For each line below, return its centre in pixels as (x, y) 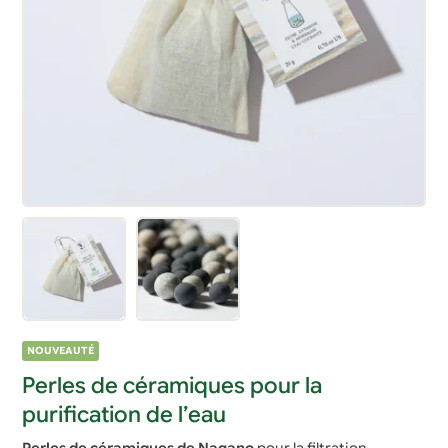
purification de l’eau (124, 414)
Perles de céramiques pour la (172, 385)
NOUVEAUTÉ (61, 351)
